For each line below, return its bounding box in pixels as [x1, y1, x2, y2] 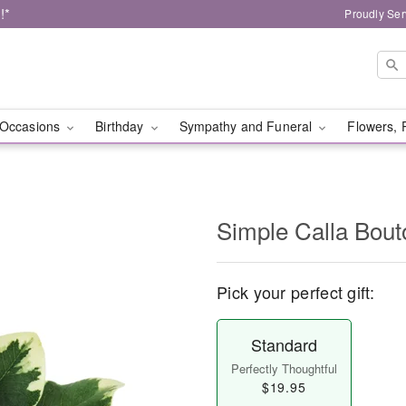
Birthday [95, 117, 148, 135]
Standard [250, 333, 317, 356]
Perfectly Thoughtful [230, 360, 337, 377]
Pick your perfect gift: [217, 280, 374, 304]
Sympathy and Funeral [179, 117, 316, 135]
